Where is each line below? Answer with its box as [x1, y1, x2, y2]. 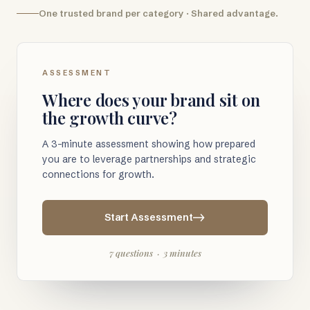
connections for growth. [42, 168, 154, 181]
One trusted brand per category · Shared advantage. [39, 8, 278, 19]
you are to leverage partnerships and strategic [42, 153, 256, 165]
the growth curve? [42, 107, 177, 129]
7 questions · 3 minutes [109, 247, 201, 259]
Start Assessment [104, 211, 193, 224]
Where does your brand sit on [42, 89, 260, 111]
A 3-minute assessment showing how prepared [42, 138, 255, 150]
